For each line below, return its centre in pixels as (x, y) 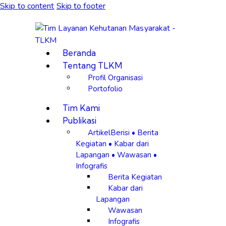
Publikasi (79, 120)
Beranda (79, 53)
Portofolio (105, 88)
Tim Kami (81, 108)
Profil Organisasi (115, 77)
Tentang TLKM (92, 65)
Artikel (99, 132)
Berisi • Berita (134, 132)
